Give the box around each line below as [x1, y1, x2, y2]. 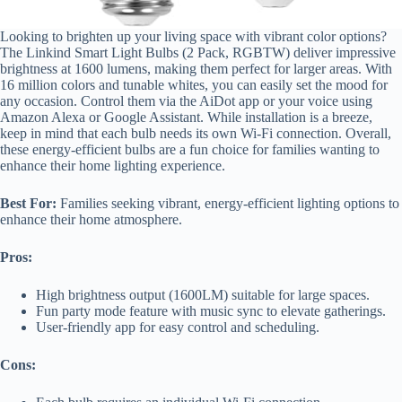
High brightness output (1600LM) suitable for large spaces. [36, 286, 370, 302]
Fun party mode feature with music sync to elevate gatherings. [36, 302, 386, 319]
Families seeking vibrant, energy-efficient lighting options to [57, 195, 399, 211]
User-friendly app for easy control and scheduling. [36, 319, 319, 335]
